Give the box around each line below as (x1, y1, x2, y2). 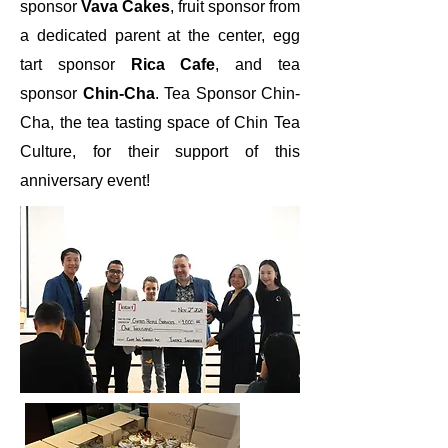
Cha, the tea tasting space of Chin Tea (20, 114, 300, 132)
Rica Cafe (130, 56, 216, 74)
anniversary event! (20, 172, 150, 190)
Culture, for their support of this (20, 143, 300, 161)
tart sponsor (20, 56, 131, 74)
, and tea (215, 56, 301, 74)
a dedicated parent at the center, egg (20, 27, 300, 45)
